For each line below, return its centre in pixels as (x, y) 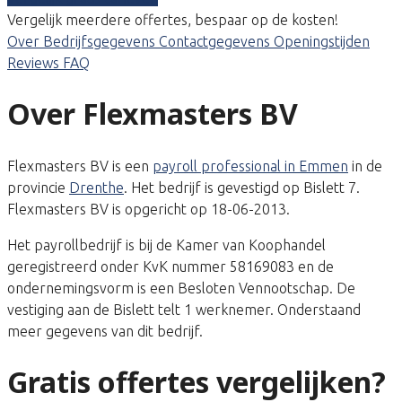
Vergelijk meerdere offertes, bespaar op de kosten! (173, 19)
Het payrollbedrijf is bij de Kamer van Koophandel (166, 245)
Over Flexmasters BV (153, 114)
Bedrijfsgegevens (101, 41)
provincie (38, 187)
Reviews (35, 62)
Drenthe (96, 187)
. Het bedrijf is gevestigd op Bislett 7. (242, 187)
